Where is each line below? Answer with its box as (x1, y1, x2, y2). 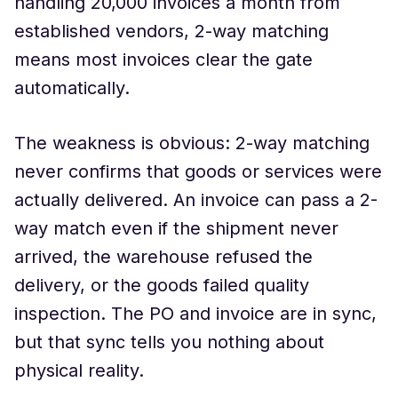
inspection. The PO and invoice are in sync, (14, 303, 377, 324)
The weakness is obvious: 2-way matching (14, 132, 370, 154)
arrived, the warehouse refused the (14, 246, 313, 267)
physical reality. (14, 360, 144, 381)
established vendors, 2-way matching (14, 20, 329, 42)
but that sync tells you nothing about (14, 331, 324, 353)
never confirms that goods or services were (14, 161, 382, 182)
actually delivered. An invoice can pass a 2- (14, 189, 378, 211)
